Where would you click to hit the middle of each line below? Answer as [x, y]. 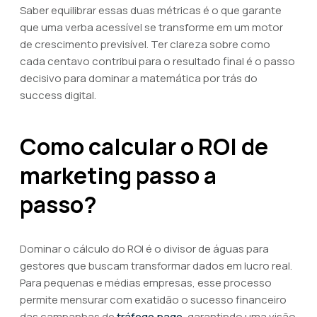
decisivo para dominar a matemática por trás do [139, 78]
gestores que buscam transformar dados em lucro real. [156, 266]
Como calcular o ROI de [144, 146]
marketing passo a [118, 175]
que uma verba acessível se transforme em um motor [151, 27]
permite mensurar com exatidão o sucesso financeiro [153, 300]
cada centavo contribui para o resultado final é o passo [157, 61]
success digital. [58, 95]
